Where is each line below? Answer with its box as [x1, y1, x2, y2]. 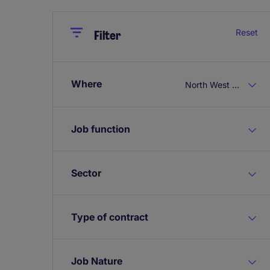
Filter [94, 28, 121, 43]
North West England [232, 79, 239, 90]
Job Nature [71, 254, 122, 267]
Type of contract [71, 210, 148, 223]
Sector [71, 166, 101, 179]
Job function [71, 122, 130, 135]
